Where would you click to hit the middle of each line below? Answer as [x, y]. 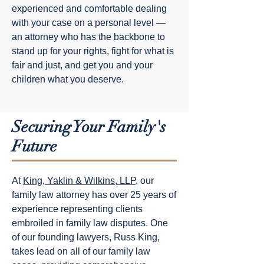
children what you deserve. [68, 79]
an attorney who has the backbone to [88, 37]
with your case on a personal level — [89, 23]
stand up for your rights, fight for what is [93, 51]
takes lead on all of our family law [81, 251]
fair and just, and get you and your [82, 65]
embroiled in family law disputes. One [90, 223]
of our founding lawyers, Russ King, [86, 237]
